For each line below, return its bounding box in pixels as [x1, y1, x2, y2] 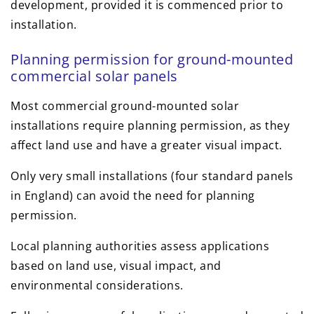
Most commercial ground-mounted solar [11, 98, 239, 114]
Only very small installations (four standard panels [11, 168, 294, 184]
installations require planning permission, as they [11, 118, 289, 134]
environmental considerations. [11, 278, 184, 294]
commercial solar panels [11, 67, 178, 86]
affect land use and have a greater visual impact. [11, 137, 282, 153]
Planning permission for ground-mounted [11, 50, 293, 69]
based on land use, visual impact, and [11, 258, 221, 274]
